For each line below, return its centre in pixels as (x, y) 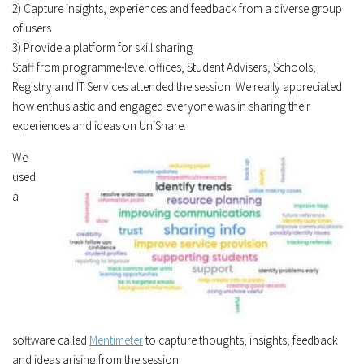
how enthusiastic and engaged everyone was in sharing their (161, 106)
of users (32, 28)
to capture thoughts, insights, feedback (240, 340)
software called (51, 340)
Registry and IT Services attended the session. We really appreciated (177, 86)
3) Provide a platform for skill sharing (102, 47)
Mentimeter (116, 340)
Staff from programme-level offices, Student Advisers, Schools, (164, 67)
